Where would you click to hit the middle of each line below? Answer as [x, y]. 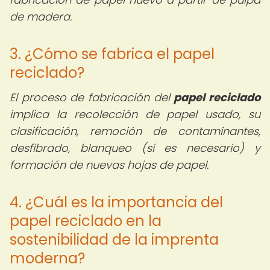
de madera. [41, 17]
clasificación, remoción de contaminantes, [135, 131]
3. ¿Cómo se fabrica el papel [112, 54]
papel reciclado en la [86, 221]
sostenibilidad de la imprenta [114, 240]
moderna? [47, 258]
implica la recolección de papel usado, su [135, 114]
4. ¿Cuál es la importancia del [116, 202]
